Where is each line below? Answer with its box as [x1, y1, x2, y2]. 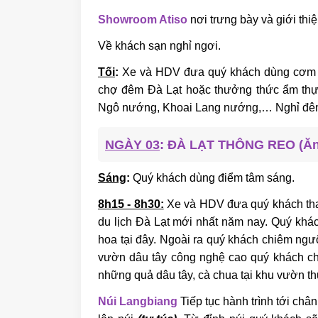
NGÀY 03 [105, 137, 160, 152]
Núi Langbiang [98, 295, 177, 307]
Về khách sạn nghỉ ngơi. [98, 39, 221, 52]
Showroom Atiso [98, 13, 187, 26]
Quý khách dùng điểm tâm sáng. [130, 171, 295, 184]
